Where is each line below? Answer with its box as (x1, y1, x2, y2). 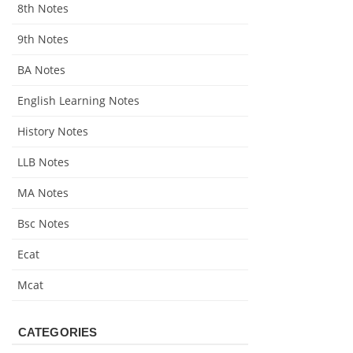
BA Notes (17, 61, 65, 77)
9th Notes (17, 31, 69, 46)
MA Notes (17, 184, 69, 200)
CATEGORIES (18, 325, 97, 339)
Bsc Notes (17, 215, 69, 231)
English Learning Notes (17, 92, 139, 108)
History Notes (17, 123, 88, 139)
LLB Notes (17, 154, 69, 169)
